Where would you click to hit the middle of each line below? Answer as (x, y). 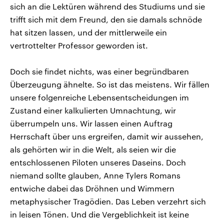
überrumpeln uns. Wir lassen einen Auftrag (91, 123)
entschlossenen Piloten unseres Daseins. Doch (98, 162)
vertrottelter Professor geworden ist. (79, 45)
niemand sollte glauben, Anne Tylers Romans (95, 175)
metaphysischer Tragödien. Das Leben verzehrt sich (108, 201)
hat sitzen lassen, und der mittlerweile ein (88, 32)
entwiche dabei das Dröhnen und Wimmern (92, 188)
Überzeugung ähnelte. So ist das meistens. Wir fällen (110, 84)
